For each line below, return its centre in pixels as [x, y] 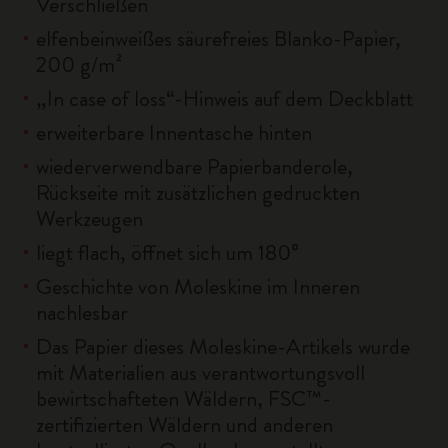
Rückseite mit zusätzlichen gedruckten [198, 192]
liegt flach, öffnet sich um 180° [167, 252]
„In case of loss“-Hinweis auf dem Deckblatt [224, 98]
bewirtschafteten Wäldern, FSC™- [183, 398]
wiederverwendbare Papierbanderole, [194, 166]
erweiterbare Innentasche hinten [174, 132]
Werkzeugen [89, 218]
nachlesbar [82, 312]
